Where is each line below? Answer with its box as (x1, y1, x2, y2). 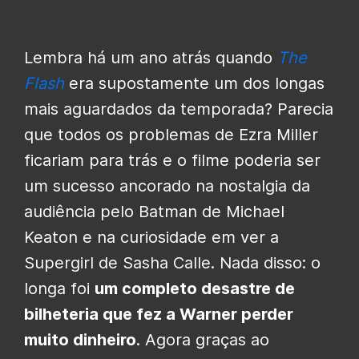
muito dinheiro (24, 329, 136, 349)
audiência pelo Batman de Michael (24, 201, 284, 221)
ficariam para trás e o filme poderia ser (24, 150, 321, 170)
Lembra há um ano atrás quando (24, 47, 277, 67)
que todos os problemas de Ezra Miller (24, 124, 318, 144)
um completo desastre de (95, 278, 295, 298)
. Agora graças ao (136, 329, 269, 349)
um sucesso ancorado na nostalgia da (24, 175, 310, 196)
